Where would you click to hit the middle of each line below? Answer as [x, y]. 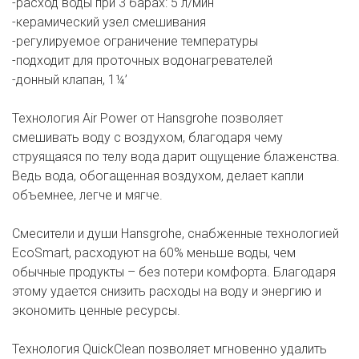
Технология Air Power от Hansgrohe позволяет [147, 119]
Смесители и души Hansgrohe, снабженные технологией [175, 234]
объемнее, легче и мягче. [87, 196]
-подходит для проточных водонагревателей [142, 61]
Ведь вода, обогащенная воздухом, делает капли [158, 176]
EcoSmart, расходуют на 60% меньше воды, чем [154, 253]
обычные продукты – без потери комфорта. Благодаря [174, 272]
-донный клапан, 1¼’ [70, 80]
